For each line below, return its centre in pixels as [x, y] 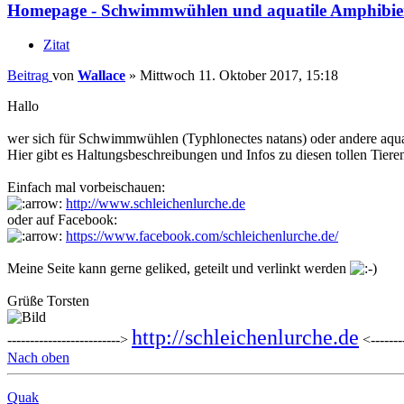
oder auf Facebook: [62, 220]
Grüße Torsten [48, 301]
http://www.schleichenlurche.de [156, 204]
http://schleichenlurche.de [245, 338]
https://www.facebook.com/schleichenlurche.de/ [202, 236]
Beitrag [28, 76]
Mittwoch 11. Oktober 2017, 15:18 [239, 76]
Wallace [101, 76]
